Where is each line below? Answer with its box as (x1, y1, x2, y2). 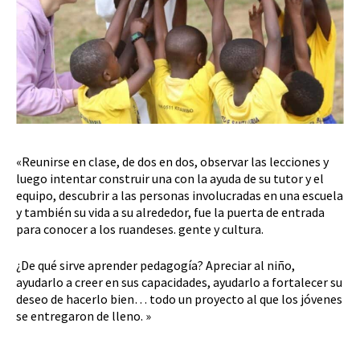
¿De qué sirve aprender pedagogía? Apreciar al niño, (16, 257, 295, 274)
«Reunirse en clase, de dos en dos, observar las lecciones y (16, 153, 329, 170)
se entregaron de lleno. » (16, 308, 151, 325)
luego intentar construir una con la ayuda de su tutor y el (16, 170, 324, 187)
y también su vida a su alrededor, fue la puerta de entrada (16, 204, 325, 221)
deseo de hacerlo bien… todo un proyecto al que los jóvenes (16, 291, 342, 308)
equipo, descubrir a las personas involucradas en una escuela (16, 187, 343, 204)
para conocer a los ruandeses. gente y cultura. (16, 221, 264, 238)
